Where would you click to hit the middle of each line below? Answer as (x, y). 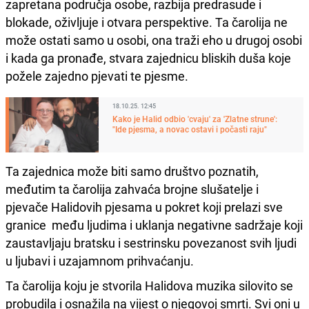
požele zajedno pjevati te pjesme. (97, 76)
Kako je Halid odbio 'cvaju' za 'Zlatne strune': (195, 119)
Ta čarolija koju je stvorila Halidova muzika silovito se (149, 286)
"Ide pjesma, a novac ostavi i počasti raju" (190, 129)
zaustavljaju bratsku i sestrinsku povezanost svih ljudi (151, 243)
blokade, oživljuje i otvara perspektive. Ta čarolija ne (147, 22)
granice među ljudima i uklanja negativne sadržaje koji (154, 225)
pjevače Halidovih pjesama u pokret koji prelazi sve (144, 207)
